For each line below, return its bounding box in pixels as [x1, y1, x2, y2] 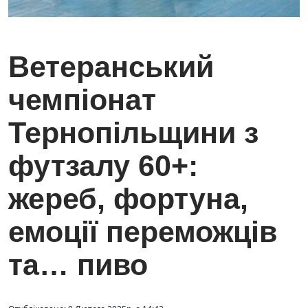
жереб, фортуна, [8, 182, 248, 216]
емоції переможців [8, 215, 277, 249]
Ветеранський [8, 50, 214, 84]
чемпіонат [8, 83, 156, 117]
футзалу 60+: [8, 149, 198, 183]
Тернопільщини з [8, 116, 258, 150]
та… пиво [8, 248, 148, 282]
